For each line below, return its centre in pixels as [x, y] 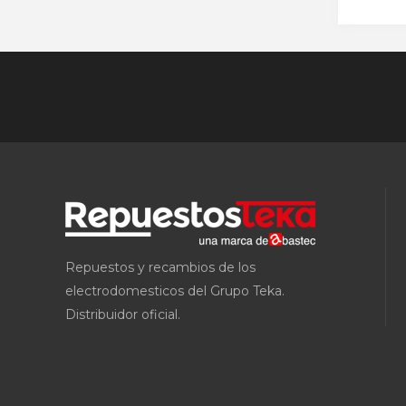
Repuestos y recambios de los [160, 267]
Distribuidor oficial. [123, 314]
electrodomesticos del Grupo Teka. [175, 291]
